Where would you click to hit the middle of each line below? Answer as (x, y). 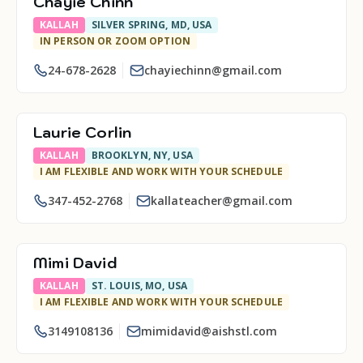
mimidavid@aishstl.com (209, 331)
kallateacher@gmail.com (222, 201)
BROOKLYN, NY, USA (142, 155)
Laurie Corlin (83, 132)
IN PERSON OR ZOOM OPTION (115, 41)
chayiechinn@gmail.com (213, 70)
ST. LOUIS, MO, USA (139, 286)
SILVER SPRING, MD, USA (152, 25)
